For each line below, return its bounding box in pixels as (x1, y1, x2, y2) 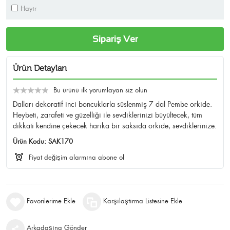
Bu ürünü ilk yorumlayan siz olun (53, 86, 147, 95)
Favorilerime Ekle (27, 196, 75, 205)
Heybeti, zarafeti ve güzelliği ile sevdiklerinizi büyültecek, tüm (13, 110, 202, 120)
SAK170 (48, 137, 73, 146)
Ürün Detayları (13, 64, 67, 73)
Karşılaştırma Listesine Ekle (103, 196, 182, 205)
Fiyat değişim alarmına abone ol (29, 152, 124, 162)
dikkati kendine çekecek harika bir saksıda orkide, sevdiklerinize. (13, 121, 217, 131)
